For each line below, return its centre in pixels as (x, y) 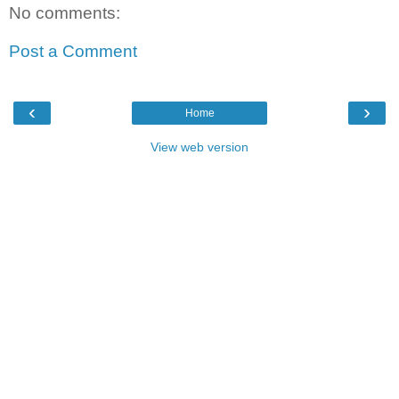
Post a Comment (73, 52)
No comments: (65, 12)
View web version (199, 147)
